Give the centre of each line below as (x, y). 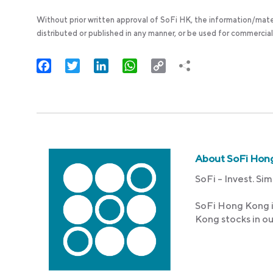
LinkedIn (128, 65)
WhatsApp (162, 65)
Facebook (74, 65)
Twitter (97, 65)
